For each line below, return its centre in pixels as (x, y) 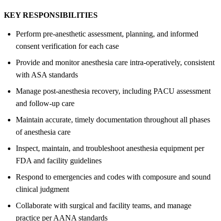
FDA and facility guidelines (59, 160)
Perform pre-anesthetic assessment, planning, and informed (107, 34)
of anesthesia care (43, 132)
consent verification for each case (67, 46)
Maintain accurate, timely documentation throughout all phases (113, 119)
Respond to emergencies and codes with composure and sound (113, 177)
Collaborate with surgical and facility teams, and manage (104, 205)
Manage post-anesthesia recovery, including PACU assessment (113, 91)
